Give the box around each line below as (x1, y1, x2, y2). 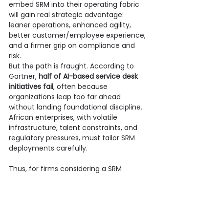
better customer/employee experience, (9, 30, 148, 40)
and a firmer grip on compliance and (9, 40, 137, 50)
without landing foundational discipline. (9, 102, 144, 112)
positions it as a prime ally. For (40, 204, 146, 215)
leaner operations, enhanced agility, (9, 20, 133, 30)
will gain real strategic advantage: (9, 9, 126, 20)
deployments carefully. (9, 143, 88, 153)
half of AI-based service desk (39, 71, 140, 81)
